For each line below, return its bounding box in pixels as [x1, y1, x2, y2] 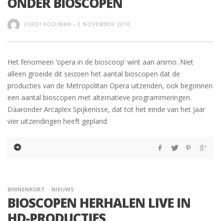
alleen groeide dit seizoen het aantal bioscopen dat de [7, 69, 180, 78]
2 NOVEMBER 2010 [77, 21, 131, 28]
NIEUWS [51, 185, 74, 193]
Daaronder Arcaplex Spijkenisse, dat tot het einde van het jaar [7, 104, 205, 114]
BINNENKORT [7, 185, 45, 193]
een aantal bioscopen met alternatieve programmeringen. [7, 92, 191, 102]
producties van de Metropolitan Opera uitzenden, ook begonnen [7, 80, 213, 90]
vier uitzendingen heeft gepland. [7, 116, 109, 126]
